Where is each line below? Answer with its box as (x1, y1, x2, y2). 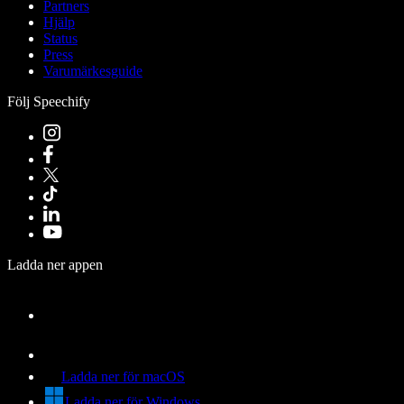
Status (43, 31, 78, 47)
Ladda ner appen (7, 257, 103, 273)
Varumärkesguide (43, 63, 142, 79)
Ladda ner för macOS (61, 369, 185, 385)
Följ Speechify (7, 94, 90, 110)
